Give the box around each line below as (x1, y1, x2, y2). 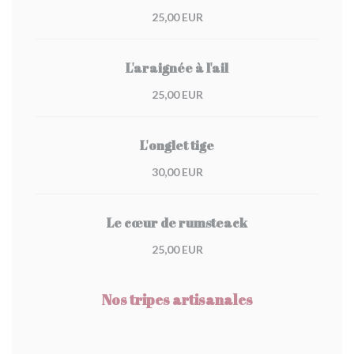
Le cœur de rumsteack (107, 214, 247, 232)
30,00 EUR (151, 165, 203, 179)
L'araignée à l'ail (126, 59, 228, 77)
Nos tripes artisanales (101, 290, 253, 309)
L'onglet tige (140, 137, 214, 154)
